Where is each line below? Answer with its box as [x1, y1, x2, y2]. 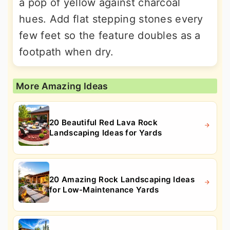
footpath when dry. [19, 45, 114, 58]
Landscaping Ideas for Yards [49, 127, 162, 138]
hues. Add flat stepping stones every [19, 12, 203, 25]
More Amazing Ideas [16, 80, 108, 91]
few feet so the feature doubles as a [19, 29, 201, 42]
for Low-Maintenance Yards [49, 184, 159, 195]
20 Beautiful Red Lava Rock [49, 117, 158, 127]
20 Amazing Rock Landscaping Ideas [49, 174, 195, 184]
